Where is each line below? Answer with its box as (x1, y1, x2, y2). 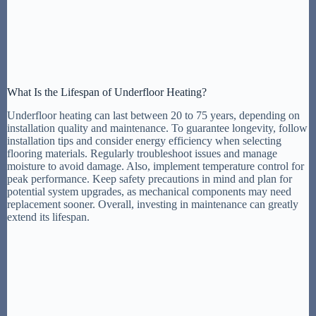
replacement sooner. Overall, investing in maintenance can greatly (7, 197, 298, 210)
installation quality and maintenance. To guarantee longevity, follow (7, 121, 308, 134)
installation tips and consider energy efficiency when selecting (7, 134, 281, 147)
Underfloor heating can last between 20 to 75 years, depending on (7, 109, 300, 121)
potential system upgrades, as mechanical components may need (7, 185, 291, 197)
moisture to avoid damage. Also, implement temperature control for (7, 159, 304, 172)
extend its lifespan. (7, 210, 90, 223)
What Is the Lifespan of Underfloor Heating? (7, 85, 207, 98)
